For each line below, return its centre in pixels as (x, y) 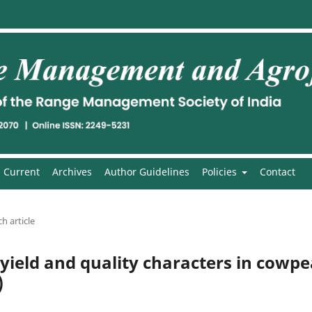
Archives (72, 171)
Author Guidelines (147, 171)
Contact (278, 171)
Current (21, 171)
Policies (220, 171)
